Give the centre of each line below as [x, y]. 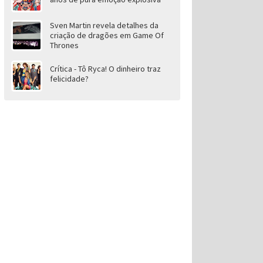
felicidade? [69, 79]
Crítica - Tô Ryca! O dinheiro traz [105, 69]
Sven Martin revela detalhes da [104, 25]
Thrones [64, 45]
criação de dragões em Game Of [107, 35]
